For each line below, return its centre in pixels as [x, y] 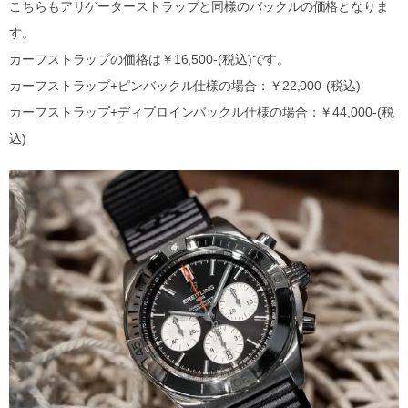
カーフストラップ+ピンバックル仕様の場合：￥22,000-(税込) [185, 85]
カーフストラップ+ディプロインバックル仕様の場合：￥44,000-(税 [202, 112]
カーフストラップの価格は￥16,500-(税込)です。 [150, 59]
